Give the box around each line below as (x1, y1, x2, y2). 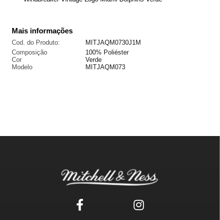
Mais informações (12, 26, 73, 35)
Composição (12, 48, 47, 56)
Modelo (12, 63, 32, 71)
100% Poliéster (85, 48, 129, 56)
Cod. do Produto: (12, 38, 60, 46)
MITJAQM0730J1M (85, 38, 141, 46)
